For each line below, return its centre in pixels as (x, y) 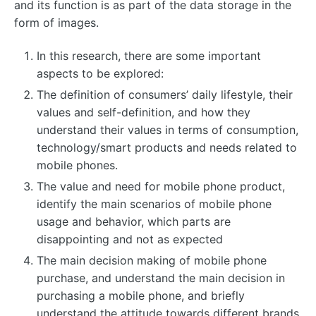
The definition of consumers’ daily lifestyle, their (165, 94)
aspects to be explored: (100, 73)
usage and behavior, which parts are (134, 221)
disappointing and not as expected (130, 239)
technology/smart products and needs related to (167, 147)
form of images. (56, 23)
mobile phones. (77, 165)
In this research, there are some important (149, 55)
